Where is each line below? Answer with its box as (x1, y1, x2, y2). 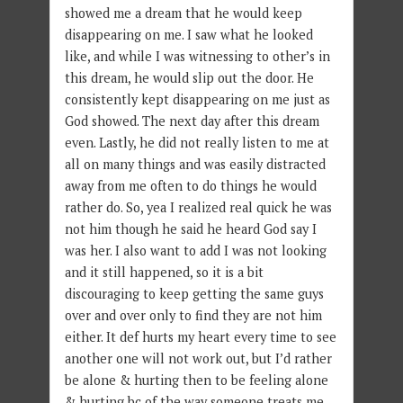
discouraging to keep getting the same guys (64, 285, 324, 303)
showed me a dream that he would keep (64, 4, 302, 22)
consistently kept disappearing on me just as (64, 91, 330, 109)
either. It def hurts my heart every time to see (64, 328, 336, 346)
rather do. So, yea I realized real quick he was (64, 199, 332, 217)
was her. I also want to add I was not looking (64, 242, 327, 260)
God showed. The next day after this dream (64, 112, 319, 130)
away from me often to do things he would (64, 177, 317, 195)
